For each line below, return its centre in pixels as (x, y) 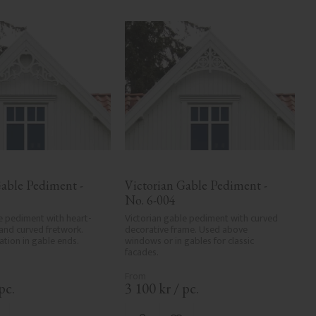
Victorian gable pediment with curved (202, 219)
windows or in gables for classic (190, 241)
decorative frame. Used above (187, 230)
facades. (142, 253)
